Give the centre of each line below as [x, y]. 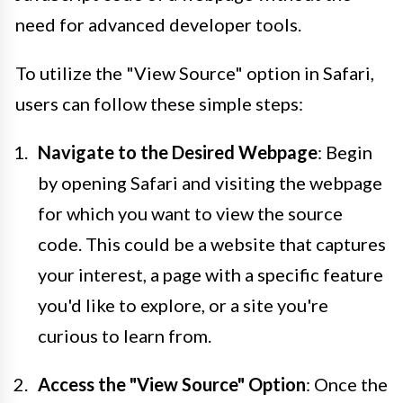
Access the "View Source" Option [172, 385]
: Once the [347, 385]
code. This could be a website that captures [212, 244]
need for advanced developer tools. [158, 25]
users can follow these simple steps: [159, 104]
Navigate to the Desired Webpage [178, 152]
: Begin [345, 152]
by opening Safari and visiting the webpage [210, 183]
